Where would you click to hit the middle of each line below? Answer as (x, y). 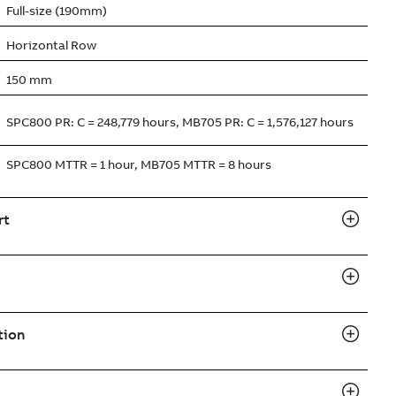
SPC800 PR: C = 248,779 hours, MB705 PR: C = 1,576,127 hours (180, 122)
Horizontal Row (51, 45)
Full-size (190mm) (57, 11)
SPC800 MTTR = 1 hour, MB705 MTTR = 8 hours (139, 164)
